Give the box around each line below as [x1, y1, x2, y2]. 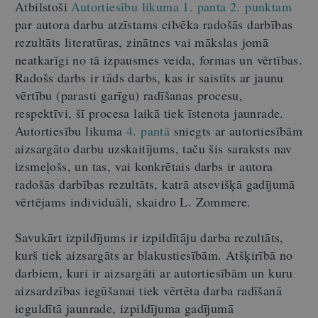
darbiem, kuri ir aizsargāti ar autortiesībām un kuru [15, 263, 293, 281]
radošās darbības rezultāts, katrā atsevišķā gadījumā [15, 175, 295, 192]
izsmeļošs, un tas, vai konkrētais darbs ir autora [15, 157, 273, 175]
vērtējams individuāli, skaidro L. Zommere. [15, 192, 251, 210]
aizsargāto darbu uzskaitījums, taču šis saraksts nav [15, 139, 292, 157]
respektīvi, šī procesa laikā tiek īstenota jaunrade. [15, 104, 284, 121]
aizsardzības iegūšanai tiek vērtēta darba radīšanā [15, 281, 282, 299]
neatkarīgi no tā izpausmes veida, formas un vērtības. [15, 50, 303, 68]
